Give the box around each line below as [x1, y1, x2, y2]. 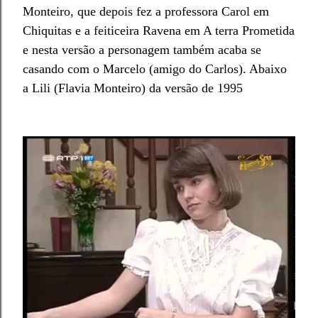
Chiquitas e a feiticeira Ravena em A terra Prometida [23, 23, 295, 38]
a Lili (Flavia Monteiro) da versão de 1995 [23, 81, 243, 96]
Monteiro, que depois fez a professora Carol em [23, 4, 269, 19]
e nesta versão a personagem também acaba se [23, 43, 261, 57]
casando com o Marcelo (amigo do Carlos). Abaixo [23, 62, 287, 77]
